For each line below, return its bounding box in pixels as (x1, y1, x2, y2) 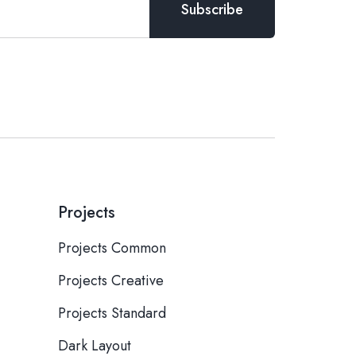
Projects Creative (58, 270, 164, 291)
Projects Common (58, 238, 166, 258)
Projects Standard (58, 303, 166, 323)
